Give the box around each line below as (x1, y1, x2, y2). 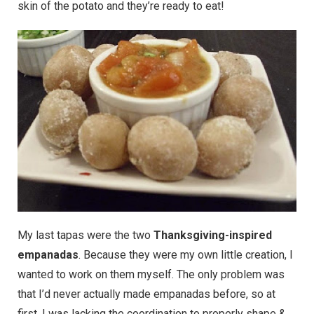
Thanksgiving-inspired (153, 228, 272, 242)
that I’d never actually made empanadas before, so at (18, 287, 275, 301)
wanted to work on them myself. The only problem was (18, 267, 285, 281)
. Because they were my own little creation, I (78, 247, 293, 261)
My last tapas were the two (18, 228, 153, 242)
